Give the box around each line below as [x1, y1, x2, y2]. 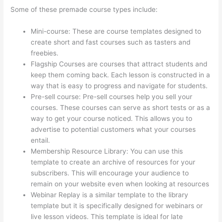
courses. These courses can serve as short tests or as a [31, 104, 211, 112]
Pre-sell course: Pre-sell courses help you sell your [31, 93, 193, 101]
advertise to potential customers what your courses [31, 125, 196, 134]
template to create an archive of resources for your [31, 158, 196, 166]
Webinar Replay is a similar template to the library [31, 191, 189, 199]
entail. [31, 136, 53, 145]
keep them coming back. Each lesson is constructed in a [31, 71, 211, 79]
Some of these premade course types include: [10, 5, 158, 14]
